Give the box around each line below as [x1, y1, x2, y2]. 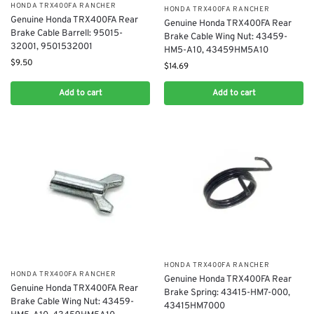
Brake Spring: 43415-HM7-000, [164, 287, 290, 299]
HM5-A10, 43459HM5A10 [164, 45, 268, 56]
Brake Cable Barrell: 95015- [11, 27, 123, 39]
